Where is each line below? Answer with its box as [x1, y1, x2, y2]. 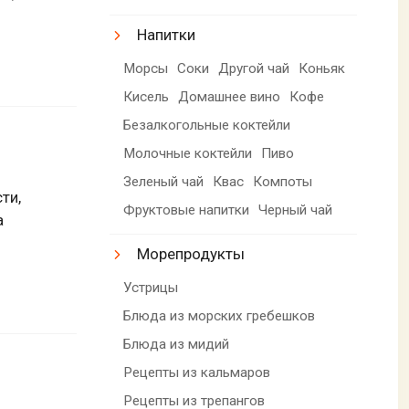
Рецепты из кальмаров [123, 363, 271, 381]
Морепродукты [137, 244, 246, 263]
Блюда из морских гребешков [123, 307, 316, 324]
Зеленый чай [123, 173, 204, 190]
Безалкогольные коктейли [123, 116, 291, 133]
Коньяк [299, 59, 346, 77]
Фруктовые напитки [123, 201, 250, 218]
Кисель [123, 88, 170, 105]
